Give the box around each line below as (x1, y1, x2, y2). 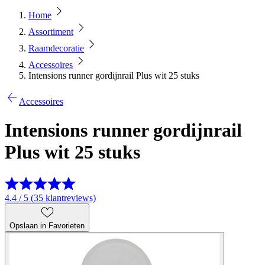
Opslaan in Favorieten (9, 221, 85, 230)
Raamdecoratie (28, 43, 84, 53)
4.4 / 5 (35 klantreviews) (5, 192, 96, 203)
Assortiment (28, 27, 73, 37)
